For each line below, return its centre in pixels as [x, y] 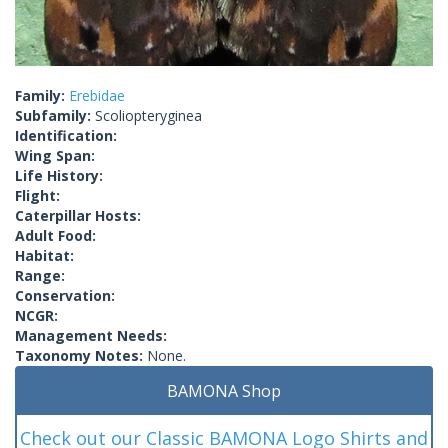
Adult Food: [55, 235]
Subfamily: [55, 115]
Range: [40, 275]
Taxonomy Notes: [81, 355]
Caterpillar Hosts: [78, 215]
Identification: [66, 135]
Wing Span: [55, 155]
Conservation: [65, 295]
